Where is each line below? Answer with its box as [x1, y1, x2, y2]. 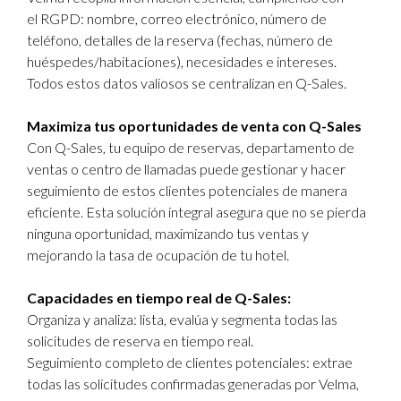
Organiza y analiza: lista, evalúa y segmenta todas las [27, 311, 337, 328]
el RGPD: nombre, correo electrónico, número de [27, 10, 327, 27]
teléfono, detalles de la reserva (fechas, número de [27, 31, 333, 48]
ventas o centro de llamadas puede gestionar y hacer [27, 160, 346, 177]
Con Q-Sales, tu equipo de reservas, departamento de [27, 139, 354, 156]
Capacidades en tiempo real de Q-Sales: [27, 289, 291, 306]
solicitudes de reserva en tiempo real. [27, 332, 253, 349]
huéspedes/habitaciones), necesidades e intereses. [27, 53, 337, 70]
